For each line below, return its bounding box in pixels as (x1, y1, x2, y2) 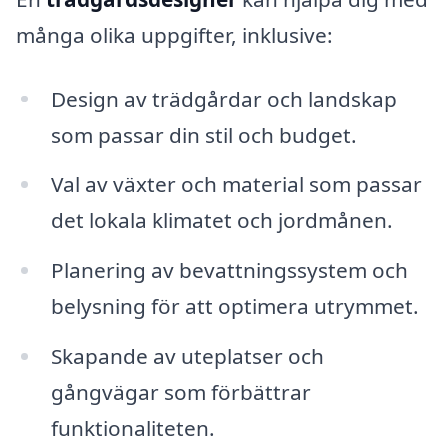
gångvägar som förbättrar (50, 378, 311, 407)
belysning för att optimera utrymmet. (50, 292, 419, 321)
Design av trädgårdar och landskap (50, 84, 397, 113)
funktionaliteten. (50, 414, 215, 443)
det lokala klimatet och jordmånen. (50, 206, 393, 235)
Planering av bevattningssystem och (50, 256, 408, 285)
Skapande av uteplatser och (50, 342, 324, 371)
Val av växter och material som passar (50, 170, 422, 199)
